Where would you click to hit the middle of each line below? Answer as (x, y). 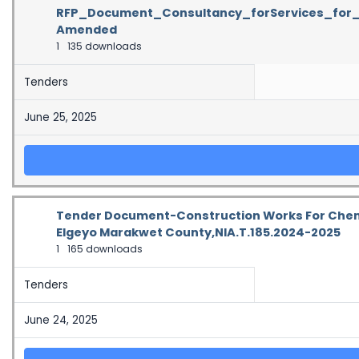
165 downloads (104, 249)
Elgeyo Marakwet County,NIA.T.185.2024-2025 (198, 232)
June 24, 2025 (61, 320)
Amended (87, 30)
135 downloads (103, 46)
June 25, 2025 (61, 117)
